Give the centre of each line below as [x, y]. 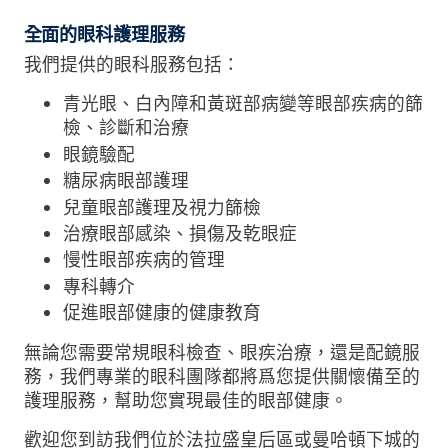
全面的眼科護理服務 [104, 34]
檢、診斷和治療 [125, 128]
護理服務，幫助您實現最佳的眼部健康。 [185, 400]
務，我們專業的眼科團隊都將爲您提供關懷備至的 [221, 376]
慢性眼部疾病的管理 [143, 260]
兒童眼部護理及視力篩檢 [161, 207]
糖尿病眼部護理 [125, 181]
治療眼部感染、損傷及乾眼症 [179, 233]
